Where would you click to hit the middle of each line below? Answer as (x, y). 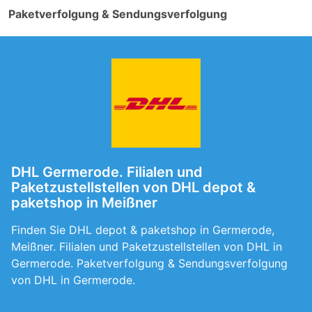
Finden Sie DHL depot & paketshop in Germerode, (143, 230)
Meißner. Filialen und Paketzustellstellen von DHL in (147, 247)
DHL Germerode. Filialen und (107, 172)
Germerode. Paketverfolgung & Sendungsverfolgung (149, 263)
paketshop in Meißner (84, 203)
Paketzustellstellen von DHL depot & (133, 187)
